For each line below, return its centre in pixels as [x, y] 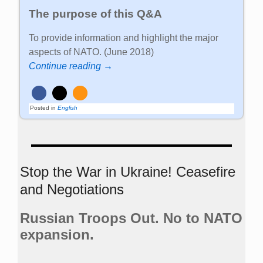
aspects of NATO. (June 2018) [92, 52]
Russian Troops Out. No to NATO [131, 218]
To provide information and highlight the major [124, 38]
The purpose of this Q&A [96, 14]
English [68, 107]
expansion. [57, 234]
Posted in [43, 107]
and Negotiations [72, 189]
